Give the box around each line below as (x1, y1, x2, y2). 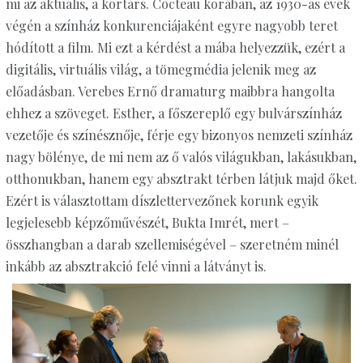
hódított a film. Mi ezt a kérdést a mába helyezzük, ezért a (5, 39, 345, 57)
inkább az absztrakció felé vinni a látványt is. (5, 258, 267, 275)
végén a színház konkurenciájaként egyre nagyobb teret (5, 17, 338, 35)
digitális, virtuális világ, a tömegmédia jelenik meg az (5, 61, 316, 79)
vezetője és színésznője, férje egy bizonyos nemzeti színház (5, 126, 352, 144)
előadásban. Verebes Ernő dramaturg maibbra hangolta (5, 83, 335, 100)
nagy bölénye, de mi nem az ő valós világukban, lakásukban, (5, 148, 357, 166)
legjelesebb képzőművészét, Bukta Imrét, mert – (5, 214, 289, 232)
